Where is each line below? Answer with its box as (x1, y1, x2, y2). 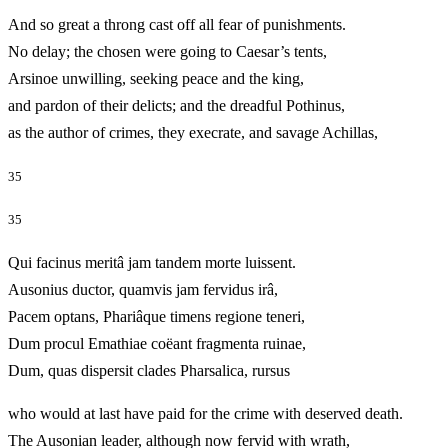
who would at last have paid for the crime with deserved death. (8, 404, 403, 422)
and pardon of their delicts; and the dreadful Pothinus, (8, 97, 345, 115)
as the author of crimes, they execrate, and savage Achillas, (8, 124, 434, 142)
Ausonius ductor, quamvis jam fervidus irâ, (8, 280, 278, 298)
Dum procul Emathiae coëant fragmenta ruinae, (8, 334, 306, 352)
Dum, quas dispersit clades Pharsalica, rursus (8, 361, 346, 379)
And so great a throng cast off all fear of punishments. (8, 16, 346, 34)
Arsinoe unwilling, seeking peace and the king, (8, 70, 304, 88)
